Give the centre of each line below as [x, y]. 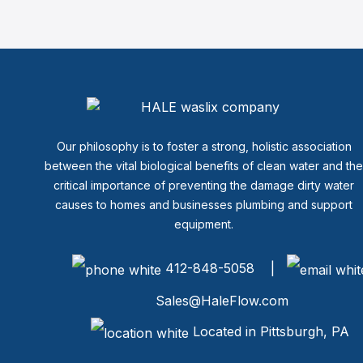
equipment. [204, 224]
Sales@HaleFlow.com [222, 300]
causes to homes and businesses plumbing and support [204, 205]
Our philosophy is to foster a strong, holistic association [204, 146]
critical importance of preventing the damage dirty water [204, 185]
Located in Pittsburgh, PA [269, 331]
